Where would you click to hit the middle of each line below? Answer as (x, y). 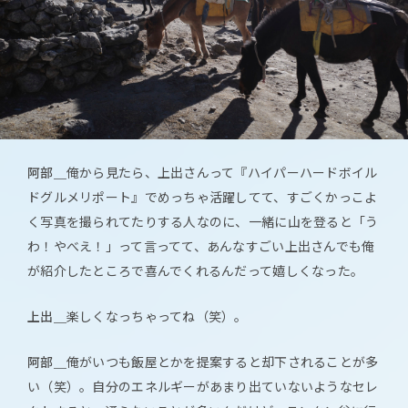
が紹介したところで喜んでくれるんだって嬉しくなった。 (196, 271)
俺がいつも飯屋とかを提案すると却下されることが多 (222, 362)
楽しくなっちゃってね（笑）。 (157, 316)
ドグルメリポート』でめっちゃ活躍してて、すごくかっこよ (203, 197)
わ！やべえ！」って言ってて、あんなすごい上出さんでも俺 (201, 246)
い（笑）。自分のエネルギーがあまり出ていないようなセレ (203, 387)
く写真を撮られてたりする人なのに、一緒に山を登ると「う (203, 222)
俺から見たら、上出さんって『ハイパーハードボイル (222, 173)
